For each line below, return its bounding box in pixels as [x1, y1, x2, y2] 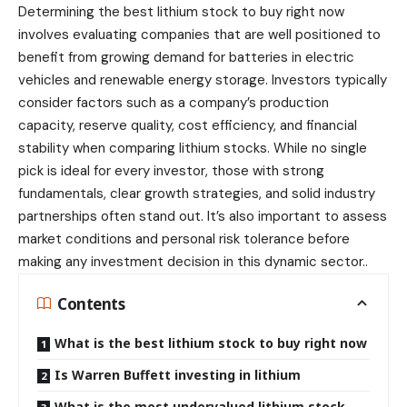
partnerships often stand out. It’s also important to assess [18, 207, 387, 226]
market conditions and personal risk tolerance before [18, 230, 350, 249]
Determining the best [18, 3, 157, 22]
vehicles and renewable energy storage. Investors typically [18, 71, 387, 90]
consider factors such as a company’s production [18, 94, 329, 113]
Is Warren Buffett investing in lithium [55, 366, 301, 384]
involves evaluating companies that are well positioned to [18, 25, 381, 45]
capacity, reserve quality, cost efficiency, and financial [18, 116, 357, 135]
